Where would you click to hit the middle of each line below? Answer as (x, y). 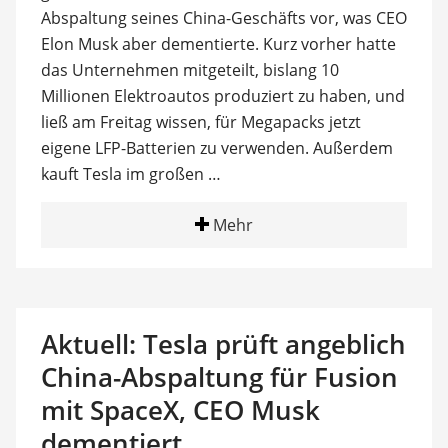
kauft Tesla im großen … (130, 173)
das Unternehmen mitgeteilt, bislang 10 (189, 69)
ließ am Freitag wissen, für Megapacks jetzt (200, 121)
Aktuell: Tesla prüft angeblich (223, 343)
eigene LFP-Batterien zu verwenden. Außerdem (216, 147)
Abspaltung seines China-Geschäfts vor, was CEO (223, 17)
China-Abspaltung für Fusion (219, 376)
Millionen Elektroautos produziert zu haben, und (222, 95)
